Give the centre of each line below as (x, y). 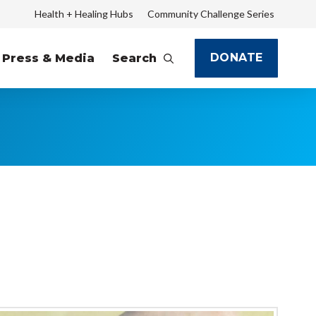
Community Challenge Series (211, 14)
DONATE (236, 58)
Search (134, 58)
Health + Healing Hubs (84, 14)
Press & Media (48, 58)
